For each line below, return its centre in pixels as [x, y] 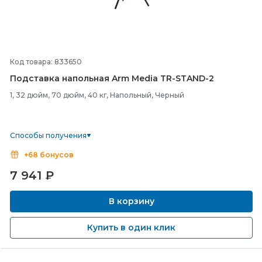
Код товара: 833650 [46, 62]
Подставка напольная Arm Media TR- [93, 78]
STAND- [192, 78]
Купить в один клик [131, 227]
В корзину [131, 201]
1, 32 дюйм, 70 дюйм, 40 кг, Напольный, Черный [97, 95]
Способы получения [48, 135]
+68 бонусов [49, 155]
